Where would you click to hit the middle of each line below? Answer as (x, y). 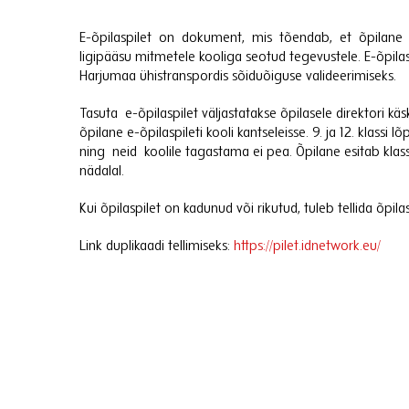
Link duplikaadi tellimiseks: (157, 246)
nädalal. (102, 172)
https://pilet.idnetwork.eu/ (307, 246)
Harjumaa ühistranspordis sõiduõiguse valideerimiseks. (238, 77)
